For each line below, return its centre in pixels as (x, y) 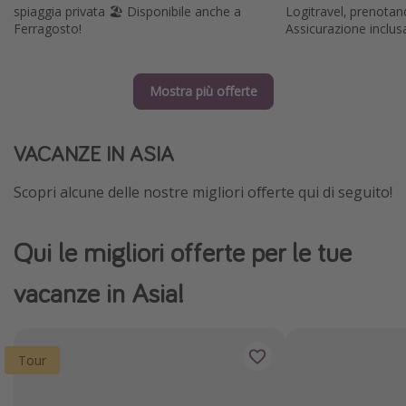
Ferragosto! (48, 28)
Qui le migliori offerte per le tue (183, 251)
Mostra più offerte (203, 91)
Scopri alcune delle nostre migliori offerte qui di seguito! (203, 192)
